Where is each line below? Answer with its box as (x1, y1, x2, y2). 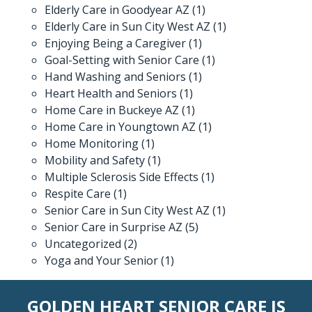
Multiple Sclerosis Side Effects (45, 169, 198, 185)
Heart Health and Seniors (45, 85, 177, 101)
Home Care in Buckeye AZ (45, 102, 179, 118)
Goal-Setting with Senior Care (45, 52, 199, 68)
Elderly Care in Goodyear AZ (45, 1, 189, 17)
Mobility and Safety (45, 152, 145, 168)
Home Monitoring (45, 135, 139, 151)
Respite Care (45, 185, 111, 201)
